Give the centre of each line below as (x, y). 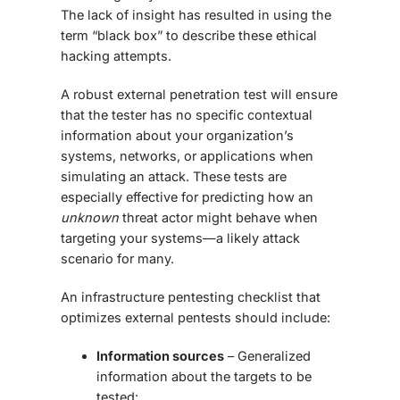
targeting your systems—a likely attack (180, 238)
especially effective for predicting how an (187, 197)
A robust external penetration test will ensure (199, 95)
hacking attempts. (116, 56)
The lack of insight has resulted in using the (196, 15)
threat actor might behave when (218, 218)
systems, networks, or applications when (187, 156)
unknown (90, 218)
